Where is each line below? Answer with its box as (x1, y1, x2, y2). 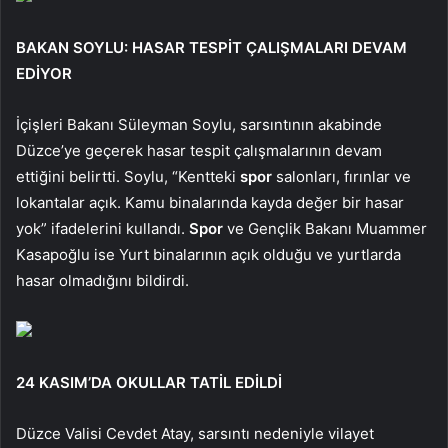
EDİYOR (16, 64, 72, 84)
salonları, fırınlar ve (272, 167, 411, 187)
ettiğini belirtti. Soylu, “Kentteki (16, 167, 240, 187)
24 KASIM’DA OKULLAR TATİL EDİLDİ (16, 373, 282, 393)
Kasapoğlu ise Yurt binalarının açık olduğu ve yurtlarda (16, 245, 401, 265)
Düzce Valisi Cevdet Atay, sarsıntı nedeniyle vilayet (16, 424, 374, 444)
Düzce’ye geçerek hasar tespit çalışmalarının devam (16, 141, 382, 161)
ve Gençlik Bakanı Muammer (223, 219, 427, 239)
